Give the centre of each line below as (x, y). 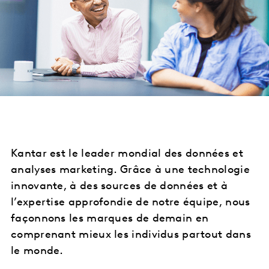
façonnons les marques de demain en (110, 219)
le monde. (37, 252)
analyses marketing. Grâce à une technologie (130, 171)
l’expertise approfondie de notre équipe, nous (131, 203)
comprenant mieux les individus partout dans (131, 235)
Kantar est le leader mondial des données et (127, 154)
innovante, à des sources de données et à (119, 187)
